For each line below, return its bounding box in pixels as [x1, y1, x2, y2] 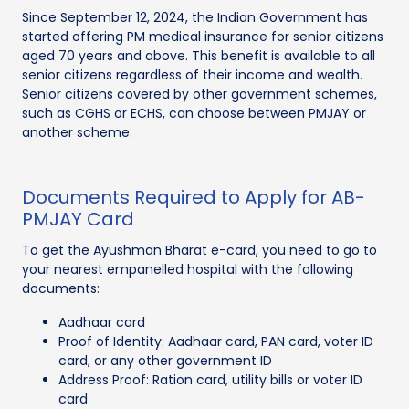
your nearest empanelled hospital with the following [22, 259, 353, 278]
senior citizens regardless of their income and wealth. [22, 65, 362, 84]
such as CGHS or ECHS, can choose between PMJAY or [22, 103, 366, 122]
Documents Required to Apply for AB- [22, 184, 365, 210]
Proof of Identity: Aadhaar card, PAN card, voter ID [58, 331, 373, 351]
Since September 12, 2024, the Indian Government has [22, 7, 368, 26]
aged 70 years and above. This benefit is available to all [22, 46, 375, 65]
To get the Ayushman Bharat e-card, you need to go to [22, 240, 377, 259]
